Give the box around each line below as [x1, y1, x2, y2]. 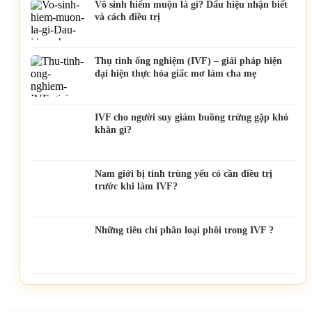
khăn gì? [95, 125, 132, 136]
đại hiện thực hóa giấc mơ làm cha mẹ [95, 68, 256, 79]
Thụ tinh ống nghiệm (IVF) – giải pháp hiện [95, 56, 282, 67]
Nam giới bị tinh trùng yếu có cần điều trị [95, 169, 272, 180]
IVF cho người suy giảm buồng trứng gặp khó [95, 112, 288, 123]
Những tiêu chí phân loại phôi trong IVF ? [95, 225, 274, 236]
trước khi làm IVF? [95, 181, 178, 192]
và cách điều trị [95, 12, 160, 23]
